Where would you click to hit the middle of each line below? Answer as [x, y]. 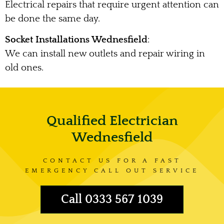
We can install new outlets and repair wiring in [105, 54]
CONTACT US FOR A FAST [112, 160]
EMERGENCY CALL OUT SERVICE [112, 170]
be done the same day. [52, 18]
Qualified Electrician [112, 120]
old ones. [24, 68]
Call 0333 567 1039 [112, 199]
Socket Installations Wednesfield [76, 40]
